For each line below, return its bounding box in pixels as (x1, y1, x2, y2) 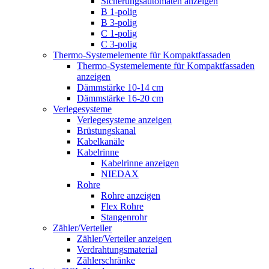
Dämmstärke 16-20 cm (77, 92, 163, 103)
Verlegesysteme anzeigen (77, 114, 172, 125)
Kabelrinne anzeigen (101, 157, 179, 168)
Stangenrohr (101, 211, 147, 222)
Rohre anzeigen (101, 190, 160, 201)
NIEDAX (101, 168, 139, 179)
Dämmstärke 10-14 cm (77, 82, 163, 92)
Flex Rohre (101, 201, 144, 211)
